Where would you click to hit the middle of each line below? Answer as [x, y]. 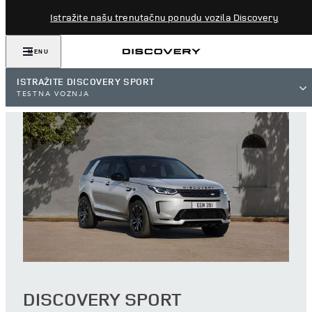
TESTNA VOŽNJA [53, 94]
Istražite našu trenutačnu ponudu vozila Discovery [164, 17]
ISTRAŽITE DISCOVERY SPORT [86, 81]
